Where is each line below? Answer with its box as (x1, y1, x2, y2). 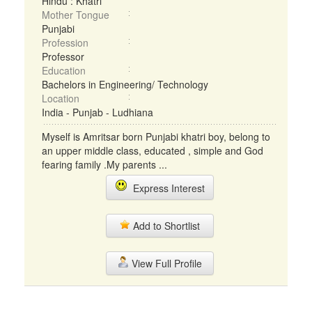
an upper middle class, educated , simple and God (42, 143, 263, 157)
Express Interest (127, 181, 205, 195)
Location (42, 91, 79, 105)
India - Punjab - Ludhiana (42, 105, 153, 119)
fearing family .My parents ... (42, 157, 167, 171)
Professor (42, 49, 84, 63)
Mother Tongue (42, 8, 109, 22)
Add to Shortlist (130, 219, 200, 233)
